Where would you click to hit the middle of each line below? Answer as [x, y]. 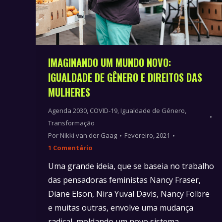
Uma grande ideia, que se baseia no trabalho [131, 166]
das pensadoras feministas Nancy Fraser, [124, 180]
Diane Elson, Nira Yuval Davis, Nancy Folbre [129, 194]
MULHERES [69, 92]
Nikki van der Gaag [88, 136]
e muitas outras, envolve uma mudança [121, 208]
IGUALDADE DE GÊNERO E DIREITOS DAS [125, 78]
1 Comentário [70, 148]
